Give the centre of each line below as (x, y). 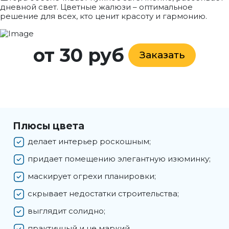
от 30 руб (79, 55)
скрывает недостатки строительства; (103, 193)
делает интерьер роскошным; (89, 141)
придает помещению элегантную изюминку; (119, 158)
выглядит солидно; (66, 211)
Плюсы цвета (49, 126)
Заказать (162, 55)
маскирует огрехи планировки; (92, 176)
